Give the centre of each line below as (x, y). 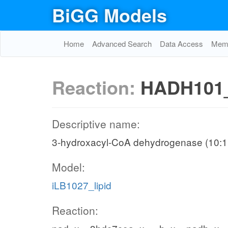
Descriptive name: (96, 124)
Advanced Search (122, 44)
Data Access (181, 44)
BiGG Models (109, 15)
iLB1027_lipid (82, 185)
